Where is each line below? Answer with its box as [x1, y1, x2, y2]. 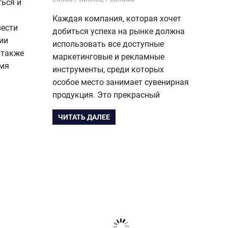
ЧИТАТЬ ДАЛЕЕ [58, 113, 110, 122]
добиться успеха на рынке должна [52, 26, 185, 36]
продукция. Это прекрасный [52, 90, 160, 100]
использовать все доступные [52, 39, 164, 49]
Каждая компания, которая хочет [52, 13, 181, 23]
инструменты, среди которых [52, 64, 164, 74]
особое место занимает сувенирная [52, 77, 189, 87]
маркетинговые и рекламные [52, 51, 164, 62]
